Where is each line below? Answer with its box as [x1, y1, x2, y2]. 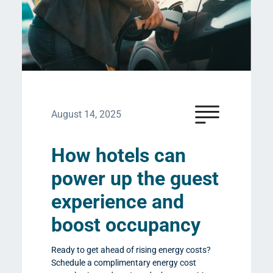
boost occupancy [51, 213, 200, 237]
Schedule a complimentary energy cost [51, 258, 196, 268]
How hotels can [51, 144, 186, 168]
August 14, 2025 [51, 108, 121, 121]
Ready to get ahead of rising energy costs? [51, 245, 211, 255]
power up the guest [51, 167, 219, 191]
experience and [51, 190, 184, 214]
